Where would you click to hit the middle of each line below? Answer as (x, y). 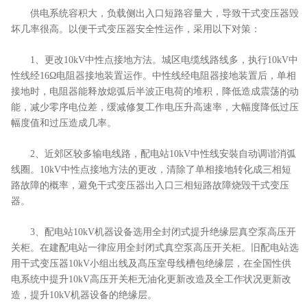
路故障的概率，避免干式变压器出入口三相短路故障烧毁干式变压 (150, 185)
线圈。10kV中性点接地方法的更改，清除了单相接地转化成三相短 (151, 169)
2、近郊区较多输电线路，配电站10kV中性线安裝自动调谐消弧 (153, 153)
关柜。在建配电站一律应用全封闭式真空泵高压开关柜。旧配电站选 (155, 247)
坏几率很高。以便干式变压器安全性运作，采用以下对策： (136, 29)
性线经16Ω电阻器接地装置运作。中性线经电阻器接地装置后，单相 (153, 75)
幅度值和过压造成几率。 (64, 123)
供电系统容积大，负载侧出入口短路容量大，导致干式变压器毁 (155, 13)
